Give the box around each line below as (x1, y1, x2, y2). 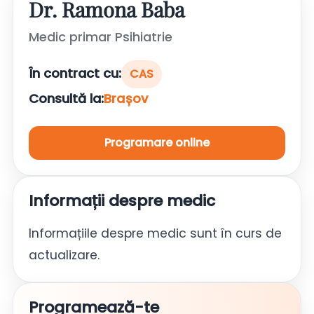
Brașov (104, 89, 149, 107)
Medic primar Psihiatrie (29, 27, 172, 46)
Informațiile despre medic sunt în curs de (29, 224, 282, 242)
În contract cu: (29, 64, 121, 82)
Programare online (104, 134, 210, 151)
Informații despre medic (29, 189, 215, 212)
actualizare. (29, 246, 100, 264)
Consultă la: (29, 89, 104, 107)
